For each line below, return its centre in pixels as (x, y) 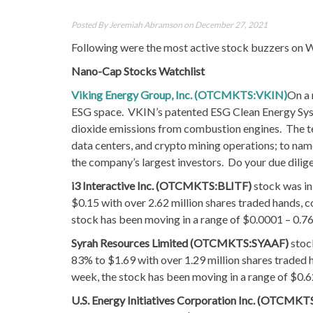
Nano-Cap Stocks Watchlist (138, 71)
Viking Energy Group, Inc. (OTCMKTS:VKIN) (179, 94)
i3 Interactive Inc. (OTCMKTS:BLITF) (162, 185)
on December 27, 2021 (225, 24)
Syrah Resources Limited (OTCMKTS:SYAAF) (181, 242)
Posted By (90, 24)
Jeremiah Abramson (146, 24)
